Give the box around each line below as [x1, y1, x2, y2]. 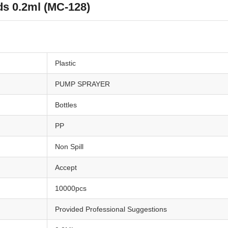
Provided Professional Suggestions [55, 205, 167, 213]
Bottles [55, 101, 77, 109]
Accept [55, 163, 77, 172]
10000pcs [55, 184, 87, 192]
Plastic [55, 59, 76, 67]
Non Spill [55, 142, 83, 151]
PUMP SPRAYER [55, 80, 110, 88]
